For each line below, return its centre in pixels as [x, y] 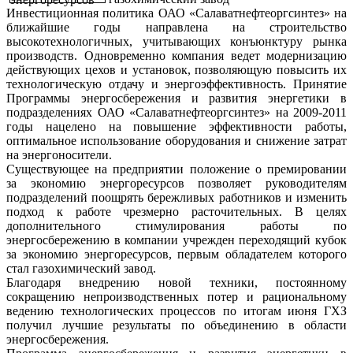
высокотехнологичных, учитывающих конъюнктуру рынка [176, 41]
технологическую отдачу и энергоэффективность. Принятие [176, 84]
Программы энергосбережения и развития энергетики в [176, 98]
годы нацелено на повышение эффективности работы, [176, 126]
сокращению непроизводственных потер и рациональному [176, 296]
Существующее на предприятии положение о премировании [176, 169]
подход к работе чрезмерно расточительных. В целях [176, 211]
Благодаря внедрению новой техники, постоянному [176, 282]
